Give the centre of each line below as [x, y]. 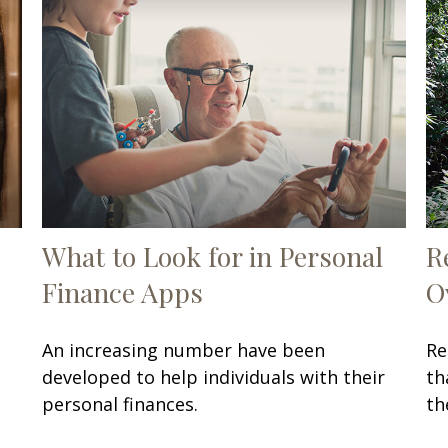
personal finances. [120, 404]
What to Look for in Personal [213, 256]
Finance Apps [123, 292]
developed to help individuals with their [214, 377]
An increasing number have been [184, 350]
